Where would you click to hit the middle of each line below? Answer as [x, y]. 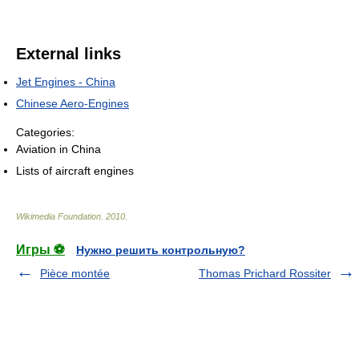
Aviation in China [58, 149]
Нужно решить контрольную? [161, 250]
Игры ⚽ [40, 249]
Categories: [45, 132]
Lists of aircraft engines [75, 170]
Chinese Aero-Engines [73, 103]
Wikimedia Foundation [58, 216]
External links [69, 53]
